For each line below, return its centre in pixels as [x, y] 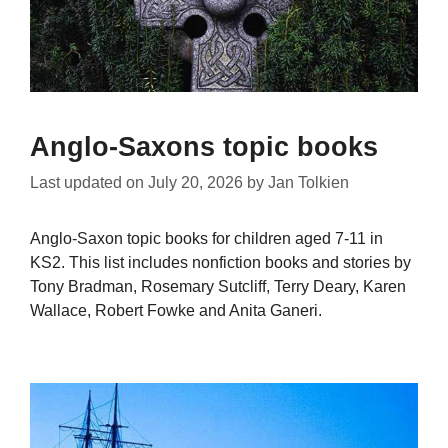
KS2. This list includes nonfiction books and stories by [220, 263]
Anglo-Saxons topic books [204, 147]
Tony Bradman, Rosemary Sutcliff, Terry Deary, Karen [218, 287]
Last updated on [89, 183]
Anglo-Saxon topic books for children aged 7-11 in [206, 239]
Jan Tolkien [308, 183]
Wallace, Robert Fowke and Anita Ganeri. [176, 311]
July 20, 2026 [195, 183]
